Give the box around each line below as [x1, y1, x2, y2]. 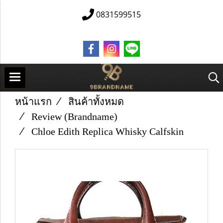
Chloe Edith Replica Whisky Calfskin [31, 126, 184, 137]
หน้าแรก [15, 96, 52, 107]
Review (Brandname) [31, 111, 117, 122]
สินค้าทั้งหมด [68, 96, 124, 107]
